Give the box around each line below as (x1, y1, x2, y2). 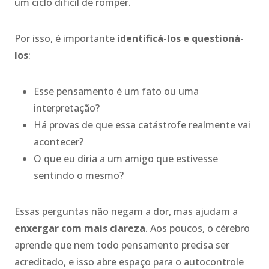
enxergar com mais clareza (14, 221, 145, 235)
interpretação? (34, 101, 100, 115)
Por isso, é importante (14, 31, 117, 45)
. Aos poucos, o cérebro (145, 221, 250, 235)
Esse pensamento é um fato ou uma (34, 84, 199, 98)
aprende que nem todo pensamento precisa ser (14, 238, 229, 252)
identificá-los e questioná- (117, 31, 244, 45)
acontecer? (34, 134, 83, 148)
